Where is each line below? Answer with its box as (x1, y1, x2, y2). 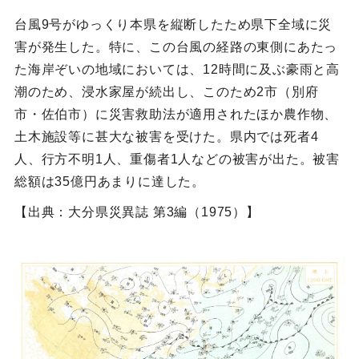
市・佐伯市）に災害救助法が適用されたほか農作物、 (14, 107, 338, 122)
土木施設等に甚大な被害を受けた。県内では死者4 (14, 130, 319, 144)
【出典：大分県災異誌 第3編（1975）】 (14, 205, 260, 220)
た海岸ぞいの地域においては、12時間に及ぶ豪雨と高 (14, 63, 340, 77)
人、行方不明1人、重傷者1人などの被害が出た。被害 (14, 152, 340, 167)
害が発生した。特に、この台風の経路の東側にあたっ (14, 40, 338, 54)
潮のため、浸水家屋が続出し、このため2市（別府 (14, 85, 319, 99)
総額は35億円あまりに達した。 (14, 175, 205, 189)
